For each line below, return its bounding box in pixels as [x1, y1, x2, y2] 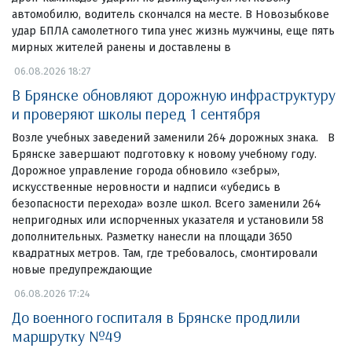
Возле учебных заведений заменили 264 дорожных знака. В [12, 130, 335, 145]
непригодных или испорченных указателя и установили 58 [12, 213, 324, 227]
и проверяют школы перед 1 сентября [12, 103, 261, 123]
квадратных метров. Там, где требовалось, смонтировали [12, 246, 317, 260]
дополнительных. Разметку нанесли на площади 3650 [12, 229, 292, 244]
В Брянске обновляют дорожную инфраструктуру [12, 84, 335, 104]
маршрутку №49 [12, 325, 122, 346]
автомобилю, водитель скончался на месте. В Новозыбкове [12, 7, 329, 21]
